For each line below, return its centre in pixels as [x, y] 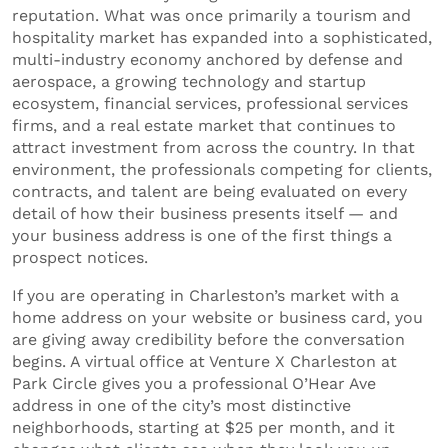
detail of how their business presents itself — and [205, 213]
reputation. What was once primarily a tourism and [211, 15]
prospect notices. [80, 257]
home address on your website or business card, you [217, 317]
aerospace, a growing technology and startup [189, 81]
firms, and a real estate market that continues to [204, 125]
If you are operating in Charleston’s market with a [205, 295]
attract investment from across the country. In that [213, 147]
